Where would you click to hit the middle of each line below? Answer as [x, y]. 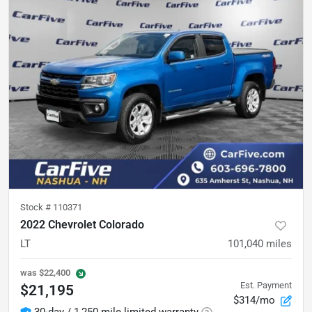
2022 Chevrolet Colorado [82, 225]
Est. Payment [266, 285]
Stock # [37, 208]
